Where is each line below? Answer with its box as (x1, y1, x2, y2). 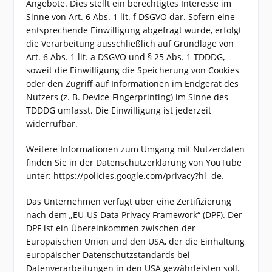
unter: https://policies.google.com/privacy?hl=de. (26, 170, 225, 182)
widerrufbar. (26, 118, 78, 129)
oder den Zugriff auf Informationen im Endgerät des (26, 78, 239, 89)
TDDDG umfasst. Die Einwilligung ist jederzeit (26, 104, 212, 116)
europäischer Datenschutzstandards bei (26, 249, 191, 260)
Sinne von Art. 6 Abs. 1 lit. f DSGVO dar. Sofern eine (26, 11, 236, 22)
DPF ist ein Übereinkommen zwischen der (26, 222, 196, 234)
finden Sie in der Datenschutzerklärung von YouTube (26, 157, 242, 168)
